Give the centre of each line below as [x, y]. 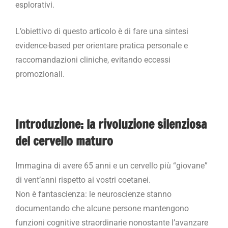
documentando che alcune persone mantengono [102, 208]
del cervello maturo [64, 141]
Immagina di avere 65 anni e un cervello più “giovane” [111, 165]
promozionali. [40, 74]
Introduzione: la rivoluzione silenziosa [111, 124]
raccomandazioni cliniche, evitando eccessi [93, 60]
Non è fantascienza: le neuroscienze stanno [93, 194]
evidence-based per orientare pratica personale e [102, 45]
